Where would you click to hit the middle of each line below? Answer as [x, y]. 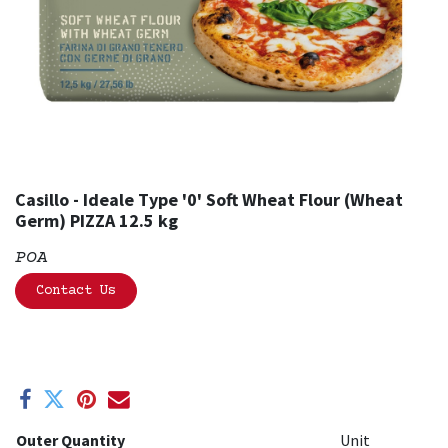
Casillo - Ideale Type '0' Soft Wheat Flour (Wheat [209, 199]
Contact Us [76, 291]
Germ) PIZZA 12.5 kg [96, 220]
